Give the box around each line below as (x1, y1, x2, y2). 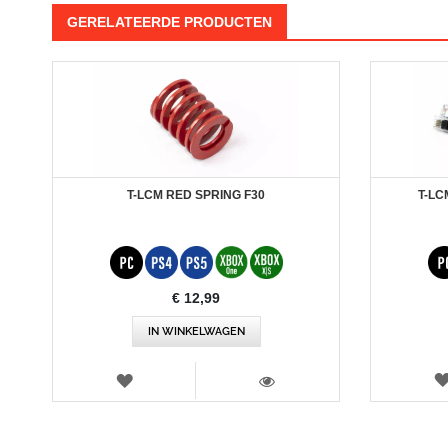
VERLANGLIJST (131, 371, 239, 387)
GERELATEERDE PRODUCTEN (67, 14, 272, 31)
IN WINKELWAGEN (147, 325, 245, 339)
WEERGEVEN (266, 390, 358, 406)
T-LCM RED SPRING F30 (127, 188, 265, 203)
